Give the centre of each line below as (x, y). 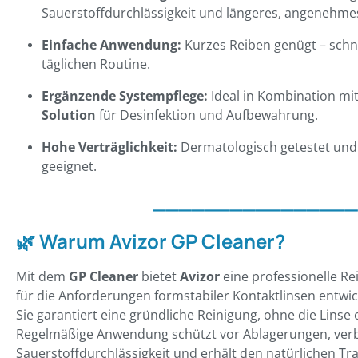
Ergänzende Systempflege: (125, 96)
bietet (159, 277)
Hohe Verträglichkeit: (109, 147)
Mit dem (42, 277)
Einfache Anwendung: (111, 45)
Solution (69, 115)
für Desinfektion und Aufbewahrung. (207, 115)
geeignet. (69, 167)
